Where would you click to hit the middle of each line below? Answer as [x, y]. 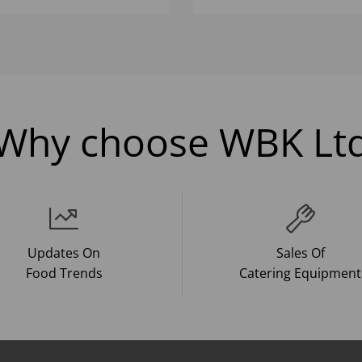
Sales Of [300, 253]
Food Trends [64, 273]
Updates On [64, 253]
